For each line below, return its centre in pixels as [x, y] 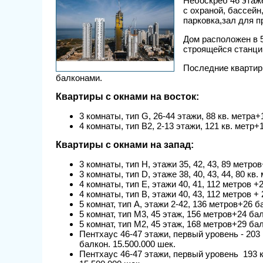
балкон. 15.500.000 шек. [127, 244]
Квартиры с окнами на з [112, 144]
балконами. [80, 77]
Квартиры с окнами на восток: [127, 96]
